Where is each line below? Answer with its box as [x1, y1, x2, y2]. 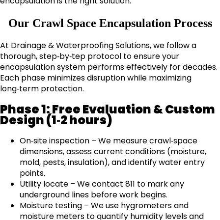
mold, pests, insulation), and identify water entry [20, 156, 205, 168]
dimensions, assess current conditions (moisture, [20, 145, 206, 157]
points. [20, 167, 45, 179]
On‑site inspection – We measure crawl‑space [20, 135, 197, 146]
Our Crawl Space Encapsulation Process [8, 17, 212, 30]
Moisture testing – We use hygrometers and [20, 199, 189, 211]
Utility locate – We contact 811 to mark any [20, 178, 184, 190]
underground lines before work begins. [20, 189, 167, 200]
